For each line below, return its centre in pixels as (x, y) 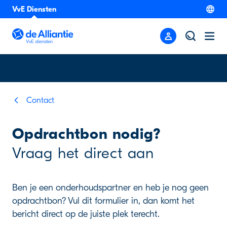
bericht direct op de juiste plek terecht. (86, 214)
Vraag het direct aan (83, 153)
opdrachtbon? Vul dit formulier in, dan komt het (103, 201)
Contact (40, 100)
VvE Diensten (34, 9)
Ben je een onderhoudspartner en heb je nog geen (110, 188)
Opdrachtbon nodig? (87, 134)
